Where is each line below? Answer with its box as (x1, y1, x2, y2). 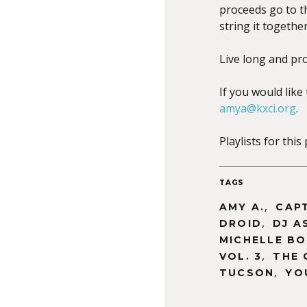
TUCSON (219, 267, 275, 279)
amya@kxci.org (219, 101, 296, 116)
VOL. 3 (219, 250, 262, 262)
